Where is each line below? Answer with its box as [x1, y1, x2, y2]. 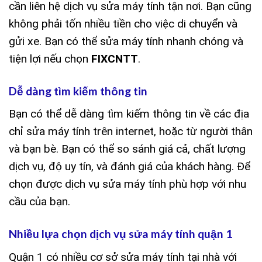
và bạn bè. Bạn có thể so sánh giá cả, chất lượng [9, 142, 246, 156]
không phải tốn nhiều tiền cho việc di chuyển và [9, 16, 237, 30]
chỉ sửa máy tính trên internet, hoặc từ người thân [9, 125, 253, 139]
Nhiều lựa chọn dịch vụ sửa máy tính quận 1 [9, 227, 232, 241]
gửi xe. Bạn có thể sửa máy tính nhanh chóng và [9, 34, 243, 48]
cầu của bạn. [9, 195, 70, 209]
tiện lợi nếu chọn [9, 51, 91, 65]
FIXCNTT [91, 51, 138, 65]
